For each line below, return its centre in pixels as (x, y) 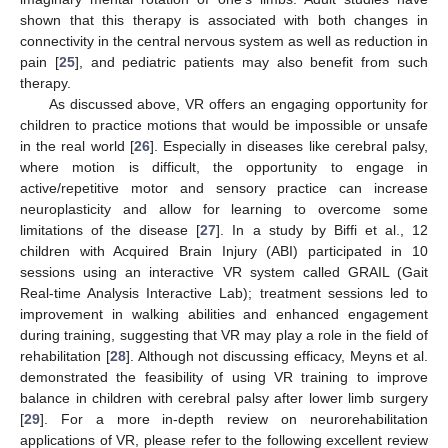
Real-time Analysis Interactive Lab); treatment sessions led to (224, 293)
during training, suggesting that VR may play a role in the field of (224, 335)
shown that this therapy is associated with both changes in (224, 20)
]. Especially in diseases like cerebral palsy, (289, 146)
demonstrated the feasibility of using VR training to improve (224, 377)
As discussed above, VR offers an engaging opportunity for (238, 104)
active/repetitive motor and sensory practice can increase (224, 188)
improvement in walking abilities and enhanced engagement (224, 314)
